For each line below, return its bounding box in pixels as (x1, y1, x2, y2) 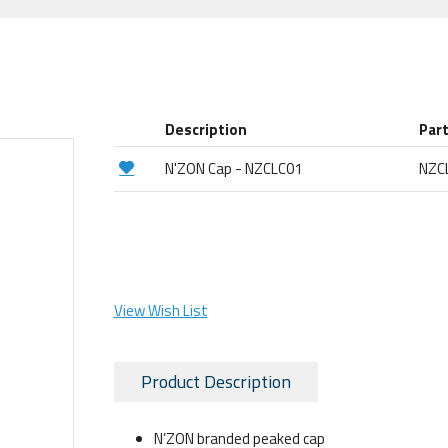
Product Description (140, 368, 291, 396)
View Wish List (113, 299, 208, 323)
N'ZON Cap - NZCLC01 (165, 156, 303, 180)
